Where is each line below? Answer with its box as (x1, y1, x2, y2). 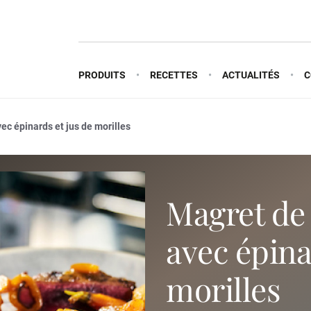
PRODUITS (78, 69, 126, 81)
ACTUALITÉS (222, 69, 280, 81)
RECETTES (150, 69, 198, 81)
